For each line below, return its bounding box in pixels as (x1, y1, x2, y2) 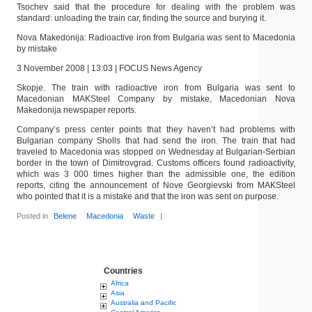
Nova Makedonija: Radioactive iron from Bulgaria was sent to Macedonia (17, 33, 295, 42)
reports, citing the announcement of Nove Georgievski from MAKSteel (17, 180, 295, 190)
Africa (111, 279, 129, 287)
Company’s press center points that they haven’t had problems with (17, 125, 295, 134)
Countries (104, 266, 143, 276)
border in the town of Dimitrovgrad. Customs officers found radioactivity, (17, 158, 295, 168)
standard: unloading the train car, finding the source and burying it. (17, 13, 266, 23)
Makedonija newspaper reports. (17, 105, 136, 115)
